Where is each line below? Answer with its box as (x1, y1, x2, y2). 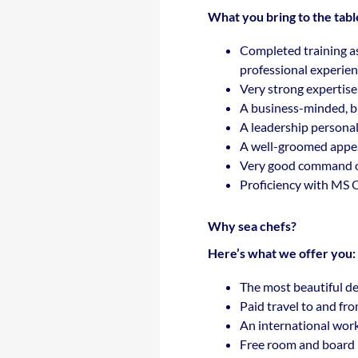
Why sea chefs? (208, 218, 296, 233)
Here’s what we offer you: (208, 245, 356, 261)
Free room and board (240, 336, 355, 352)
